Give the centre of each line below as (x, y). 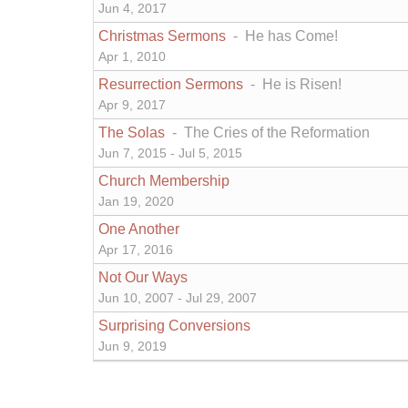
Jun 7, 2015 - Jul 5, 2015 (170, 154)
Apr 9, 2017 (132, 106)
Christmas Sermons (164, 36)
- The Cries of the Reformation (269, 133)
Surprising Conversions (174, 326)
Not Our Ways (143, 278)
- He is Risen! (294, 85)
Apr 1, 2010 (132, 57)
